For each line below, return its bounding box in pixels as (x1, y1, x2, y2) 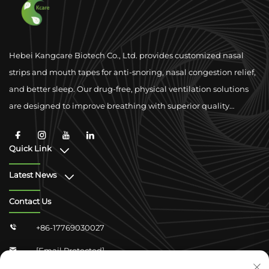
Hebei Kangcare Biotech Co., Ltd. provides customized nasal (9, 50, 244, 60)
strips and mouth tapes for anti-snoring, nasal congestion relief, (9, 67, 256, 77)
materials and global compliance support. (9, 117, 174, 127)
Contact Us (9, 196, 51, 206)
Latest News (9, 169, 56, 180)
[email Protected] (36, 245, 104, 255)
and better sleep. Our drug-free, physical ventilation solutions (9, 83, 249, 94)
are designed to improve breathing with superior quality (9, 100, 229, 110)
